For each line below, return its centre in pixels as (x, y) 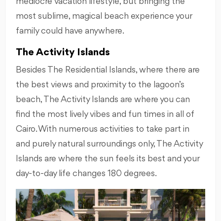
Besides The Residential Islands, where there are (108, 70)
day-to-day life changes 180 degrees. (86, 174)
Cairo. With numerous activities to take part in (103, 129)
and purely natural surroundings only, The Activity (109, 144)
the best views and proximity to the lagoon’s (100, 85)
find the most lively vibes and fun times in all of (105, 115)
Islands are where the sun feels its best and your (108, 159)
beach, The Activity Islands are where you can (103, 100)
